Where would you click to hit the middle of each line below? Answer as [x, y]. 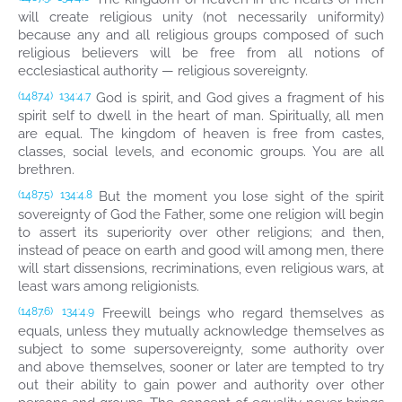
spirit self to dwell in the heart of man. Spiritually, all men [201, 116]
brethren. [46, 170]
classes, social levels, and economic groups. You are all [201, 152]
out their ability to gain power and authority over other [201, 385]
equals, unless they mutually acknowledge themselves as [201, 331]
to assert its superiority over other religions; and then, [201, 232]
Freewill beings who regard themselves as [240, 313]
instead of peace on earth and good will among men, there [201, 250]
